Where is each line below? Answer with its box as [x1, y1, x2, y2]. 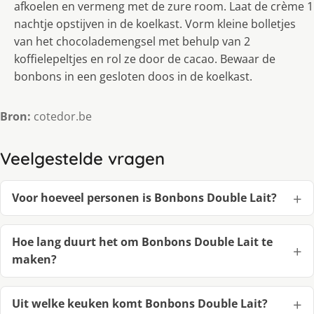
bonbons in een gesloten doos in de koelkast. [14, 69, 252, 85]
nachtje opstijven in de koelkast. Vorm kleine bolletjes [14, 16, 296, 32]
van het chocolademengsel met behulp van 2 [14, 34, 250, 50]
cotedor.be [31, 109, 92, 125]
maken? [12, 252, 57, 268]
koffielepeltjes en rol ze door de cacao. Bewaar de [14, 51, 275, 67]
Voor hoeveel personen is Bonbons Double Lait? [12, 190, 277, 206]
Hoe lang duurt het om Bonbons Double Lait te [12, 234, 273, 250]
